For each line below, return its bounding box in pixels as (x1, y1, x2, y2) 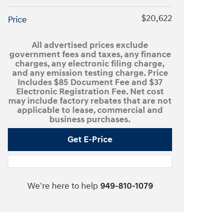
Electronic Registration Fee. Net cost (16, 86, 164, 97)
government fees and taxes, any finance (9, 49, 171, 60)
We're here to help (27, 180, 98, 192)
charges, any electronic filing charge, (15, 58, 165, 69)
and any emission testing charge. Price (12, 67, 168, 79)
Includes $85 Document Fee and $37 (17, 77, 163, 88)
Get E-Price (67, 133, 112, 145)
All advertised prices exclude (32, 40, 148, 51)
